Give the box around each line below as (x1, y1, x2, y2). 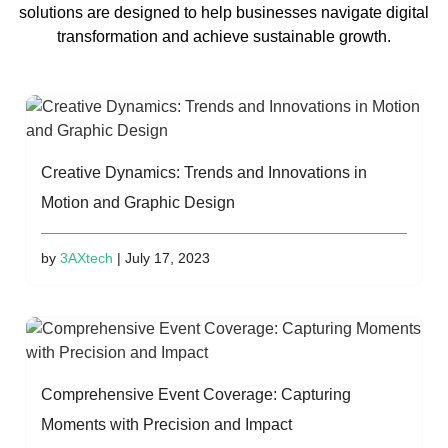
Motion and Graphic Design (41, 193, 235, 211)
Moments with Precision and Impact (41, 415, 292, 433)
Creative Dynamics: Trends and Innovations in (41, 163, 367, 181)
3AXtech (60, 249, 113, 266)
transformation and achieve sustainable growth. (57, 27, 391, 45)
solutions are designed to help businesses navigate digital (19, 3, 429, 21)
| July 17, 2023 (113, 249, 210, 266)
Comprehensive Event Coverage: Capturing (41, 385, 351, 403)
